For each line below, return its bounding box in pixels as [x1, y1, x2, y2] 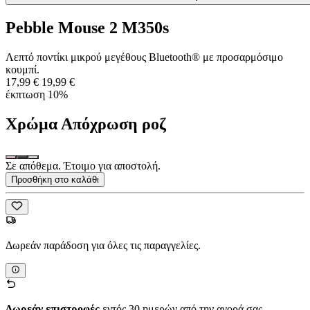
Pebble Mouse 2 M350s [6, 19, 169, 37]
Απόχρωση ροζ [61, 114, 166, 133]
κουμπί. [6, 63, 39, 75]
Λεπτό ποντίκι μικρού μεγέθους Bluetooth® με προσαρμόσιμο [6, 51, 283, 63]
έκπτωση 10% [6, 88, 68, 100]
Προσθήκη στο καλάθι [11, 174, 99, 185]
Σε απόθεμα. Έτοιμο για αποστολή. [6, 159, 161, 172]
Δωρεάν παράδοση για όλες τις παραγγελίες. [6, 239, 201, 252]
